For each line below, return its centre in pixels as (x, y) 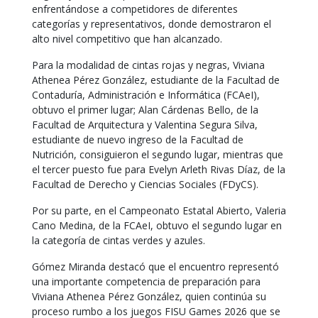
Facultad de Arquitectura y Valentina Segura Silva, (145, 125)
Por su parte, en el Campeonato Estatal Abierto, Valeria (159, 210)
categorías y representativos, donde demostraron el (152, 24)
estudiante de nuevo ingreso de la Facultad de (138, 139)
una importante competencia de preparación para (146, 281)
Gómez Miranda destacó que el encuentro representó (155, 267)
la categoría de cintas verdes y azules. (119, 240)
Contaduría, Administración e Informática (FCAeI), (146, 95)
